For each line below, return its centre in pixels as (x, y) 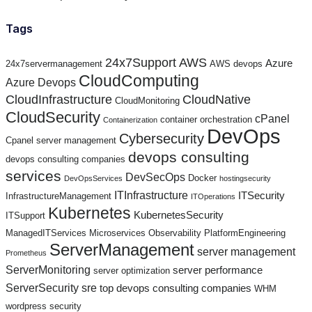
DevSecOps (155, 177)
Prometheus (26, 252)
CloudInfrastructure (59, 99)
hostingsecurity (245, 178)
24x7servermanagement (54, 63)
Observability (175, 233)
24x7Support (141, 62)
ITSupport (25, 215)
